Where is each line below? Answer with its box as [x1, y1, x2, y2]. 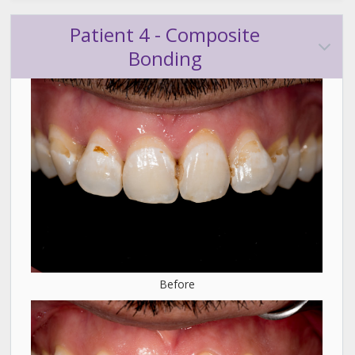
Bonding [128, 45, 202, 71]
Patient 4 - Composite [70, 21, 260, 48]
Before [158, 277, 195, 292]
